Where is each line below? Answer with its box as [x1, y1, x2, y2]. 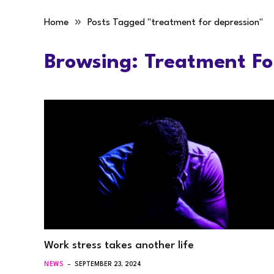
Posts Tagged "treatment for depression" [87, 18, 263, 28]
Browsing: [44, 53, 144, 73]
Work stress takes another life [44, 240, 194, 251]
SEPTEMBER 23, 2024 [75, 261, 142, 267]
